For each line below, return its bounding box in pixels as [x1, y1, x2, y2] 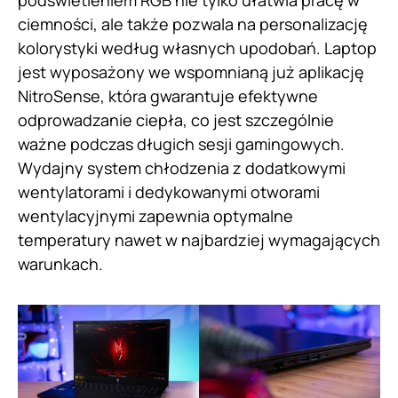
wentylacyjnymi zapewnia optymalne [18, 205, 293, 227]
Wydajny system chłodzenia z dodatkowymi [18, 157, 346, 179]
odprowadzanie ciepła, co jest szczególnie [18, 109, 334, 131]
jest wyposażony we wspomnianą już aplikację [18, 61, 364, 84]
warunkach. [18, 253, 103, 275]
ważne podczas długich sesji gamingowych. [18, 133, 345, 155]
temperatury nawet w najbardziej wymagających [18, 229, 380, 251]
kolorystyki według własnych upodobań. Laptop [18, 37, 377, 60]
